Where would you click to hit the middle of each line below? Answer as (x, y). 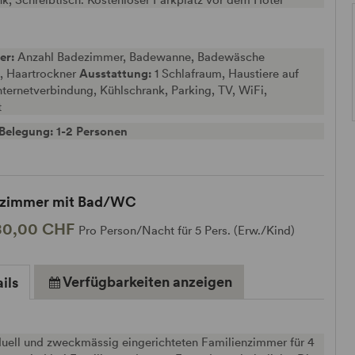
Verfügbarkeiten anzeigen (148, 281)
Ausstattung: (116, 73)
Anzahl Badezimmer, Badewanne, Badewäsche (141, 56)
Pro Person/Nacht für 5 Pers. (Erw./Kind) (187, 230)
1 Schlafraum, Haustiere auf (227, 73)
